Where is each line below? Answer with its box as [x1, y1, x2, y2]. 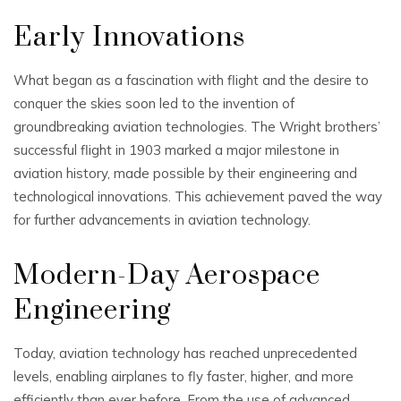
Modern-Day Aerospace [13, 259, 320, 293]
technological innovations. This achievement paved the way [13, 188, 382, 205]
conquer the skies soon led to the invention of [13, 95, 294, 112]
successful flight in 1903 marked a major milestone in [13, 141, 339, 158]
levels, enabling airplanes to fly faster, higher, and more [13, 368, 354, 385]
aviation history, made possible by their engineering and [13, 165, 357, 182]
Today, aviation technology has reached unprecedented [13, 345, 357, 362]
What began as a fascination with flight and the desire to [13, 72, 369, 89]
